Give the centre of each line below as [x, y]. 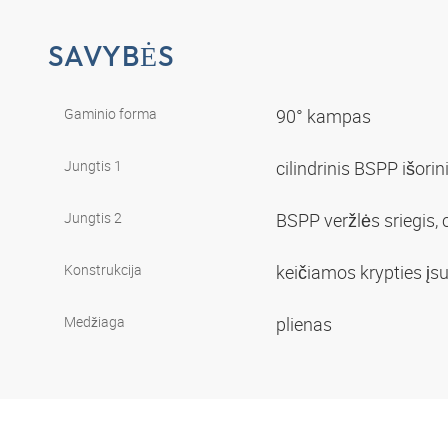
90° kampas [325, 115]
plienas [306, 323]
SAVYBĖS [112, 55]
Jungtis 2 [93, 217]
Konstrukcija [103, 269]
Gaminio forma [110, 113]
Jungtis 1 [93, 165]
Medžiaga [94, 321]
